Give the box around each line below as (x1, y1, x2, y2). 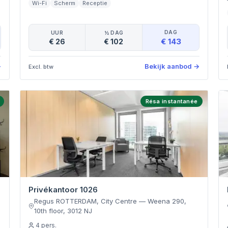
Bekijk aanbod (145, 62, 192, 70)
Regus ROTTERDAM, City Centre (34, 197, 137, 205)
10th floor (34, 207, 63, 215)
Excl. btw (28, 63, 53, 70)
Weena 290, (147, 197, 186, 205)
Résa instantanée (145, 98, 198, 105)
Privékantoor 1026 (28, 185, 98, 194)
